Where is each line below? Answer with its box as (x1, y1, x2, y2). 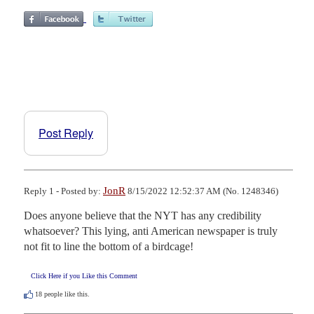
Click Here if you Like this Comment (31, 271, 137, 280)
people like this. (42, 289, 90, 298)
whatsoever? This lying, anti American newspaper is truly (24, 224, 278, 237)
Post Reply (39, 124, 93, 141)
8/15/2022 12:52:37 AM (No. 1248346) (125, 185, 278, 196)
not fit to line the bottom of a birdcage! (24, 240, 193, 252)
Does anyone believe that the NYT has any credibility (24, 209, 261, 221)
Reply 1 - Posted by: (24, 185, 103, 196)
